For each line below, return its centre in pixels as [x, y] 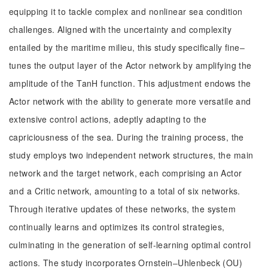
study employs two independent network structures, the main [131, 155]
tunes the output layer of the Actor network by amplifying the [130, 65]
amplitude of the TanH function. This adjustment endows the [130, 83]
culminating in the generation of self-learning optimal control [130, 245]
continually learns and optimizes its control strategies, [117, 227]
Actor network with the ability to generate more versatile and [130, 101]
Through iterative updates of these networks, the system [123, 209]
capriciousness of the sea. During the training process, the [127, 137]
